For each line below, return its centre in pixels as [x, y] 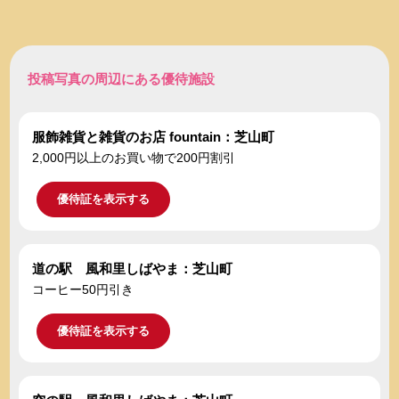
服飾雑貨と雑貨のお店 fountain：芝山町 [154, 137]
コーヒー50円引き [83, 290]
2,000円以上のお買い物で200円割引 [134, 158]
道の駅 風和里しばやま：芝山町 [133, 269]
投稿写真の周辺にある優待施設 [122, 79]
